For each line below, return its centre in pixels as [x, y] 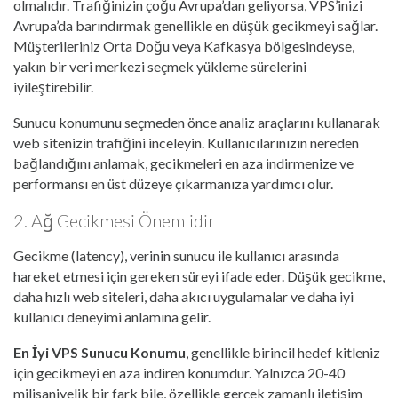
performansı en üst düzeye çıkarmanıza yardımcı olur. [173, 184]
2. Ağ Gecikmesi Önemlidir [114, 221]
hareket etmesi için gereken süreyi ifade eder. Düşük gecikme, [199, 276]
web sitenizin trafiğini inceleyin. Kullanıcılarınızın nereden [186, 143]
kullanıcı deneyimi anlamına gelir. [112, 317]
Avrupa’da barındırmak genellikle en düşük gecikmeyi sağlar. [195, 26]
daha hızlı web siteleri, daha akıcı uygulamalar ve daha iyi [183, 297]
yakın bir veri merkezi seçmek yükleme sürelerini [160, 67]
